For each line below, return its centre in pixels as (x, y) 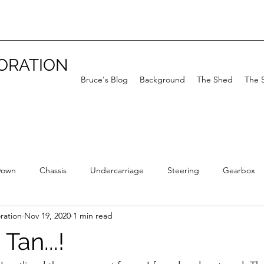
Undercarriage (117, 170)
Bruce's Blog (104, 80)
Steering (183, 170)
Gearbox (239, 170)
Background (162, 80)
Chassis (53, 170)
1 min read (93, 215)
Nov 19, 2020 (47, 215)
